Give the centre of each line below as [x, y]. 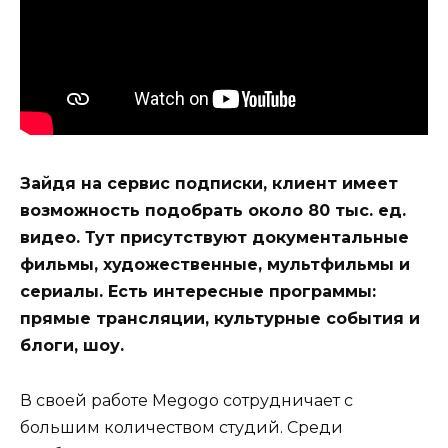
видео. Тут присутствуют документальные [214, 238]
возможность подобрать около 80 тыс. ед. [213, 211]
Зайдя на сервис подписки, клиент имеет [209, 184]
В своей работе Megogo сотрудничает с [186, 400]
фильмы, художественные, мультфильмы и [215, 265]
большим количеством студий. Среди [181, 427]
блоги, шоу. [72, 346]
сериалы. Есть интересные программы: [198, 292]
